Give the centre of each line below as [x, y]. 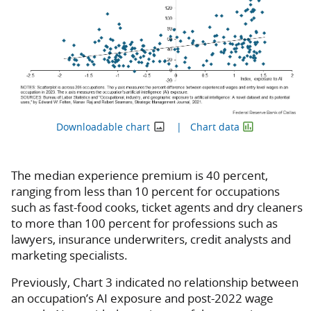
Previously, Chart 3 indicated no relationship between [155, 283]
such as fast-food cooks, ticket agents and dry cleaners [157, 208]
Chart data [215, 127]
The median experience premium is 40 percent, [140, 176]
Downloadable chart [103, 127]
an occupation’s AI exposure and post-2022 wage [142, 299]
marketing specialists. [69, 255]
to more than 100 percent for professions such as [144, 224]
